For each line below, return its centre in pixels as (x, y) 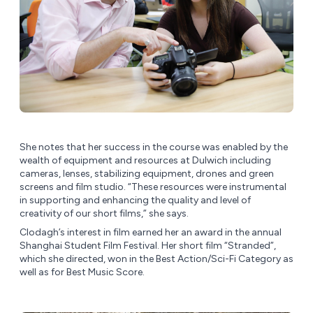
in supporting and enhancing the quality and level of (135, 201)
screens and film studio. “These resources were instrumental (153, 187)
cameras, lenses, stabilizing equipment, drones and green (147, 174)
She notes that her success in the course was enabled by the (154, 147)
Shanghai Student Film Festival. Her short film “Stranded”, (148, 246)
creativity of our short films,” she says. (104, 214)
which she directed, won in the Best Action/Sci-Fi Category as (156, 259)
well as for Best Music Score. (82, 272)
